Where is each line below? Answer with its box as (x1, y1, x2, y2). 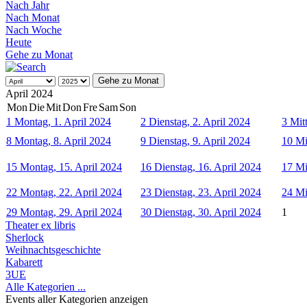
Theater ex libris (5, 219, 75, 232)
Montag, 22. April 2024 (20, 186, 122, 199)
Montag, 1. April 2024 (14, 116, 111, 128)
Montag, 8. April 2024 (14, 135, 111, 147)
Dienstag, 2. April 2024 (149, 116, 250, 128)
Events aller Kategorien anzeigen (5, 293, 148, 306)
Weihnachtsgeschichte (5, 244, 101, 256)
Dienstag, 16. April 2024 (154, 161, 261, 173)
